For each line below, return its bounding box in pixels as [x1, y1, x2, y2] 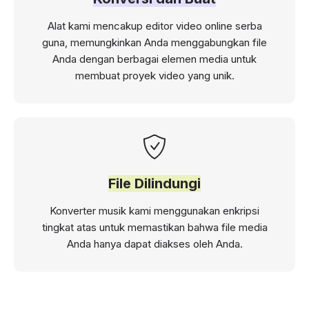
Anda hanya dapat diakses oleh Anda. [66, 237, 243, 251]
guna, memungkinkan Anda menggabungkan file [42, 36, 267, 50]
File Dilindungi [108, 175, 201, 192]
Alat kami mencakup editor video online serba [47, 19, 262, 33]
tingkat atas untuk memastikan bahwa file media [41, 221, 268, 235]
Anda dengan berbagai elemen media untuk [52, 52, 257, 66]
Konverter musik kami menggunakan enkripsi [50, 204, 259, 218]
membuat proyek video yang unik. [74, 69, 235, 83]
